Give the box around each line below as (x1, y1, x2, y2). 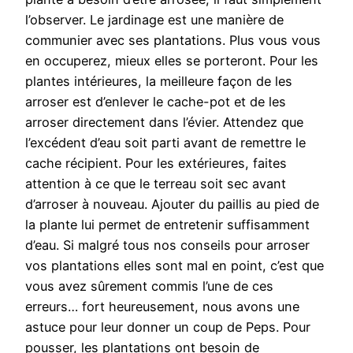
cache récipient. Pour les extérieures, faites (25, 155, 287, 172)
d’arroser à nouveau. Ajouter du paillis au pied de (25, 196, 319, 213)
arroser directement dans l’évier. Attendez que (25, 114, 303, 131)
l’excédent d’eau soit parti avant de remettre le (25, 135, 306, 151)
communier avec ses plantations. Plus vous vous (25, 32, 321, 49)
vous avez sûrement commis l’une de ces (25, 278, 273, 295)
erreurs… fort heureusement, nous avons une (25, 299, 299, 315)
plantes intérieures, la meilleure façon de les (25, 73, 292, 90)
